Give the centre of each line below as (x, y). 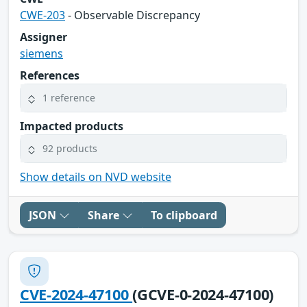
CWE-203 (42, 15)
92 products (70, 149)
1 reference (69, 98)
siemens (41, 53)
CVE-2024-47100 (76, 294)
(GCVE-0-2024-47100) (203, 294)
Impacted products (72, 126)
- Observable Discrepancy (133, 15)
